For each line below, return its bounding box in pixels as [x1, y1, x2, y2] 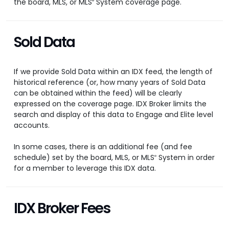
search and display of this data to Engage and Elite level [14, 109, 213, 120]
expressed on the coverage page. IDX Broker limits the [14, 99, 207, 109]
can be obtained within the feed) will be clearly [14, 88, 182, 99]
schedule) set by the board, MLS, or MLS [14, 152, 154, 163]
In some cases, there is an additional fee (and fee [14, 142, 192, 152]
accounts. [14, 120, 50, 131]
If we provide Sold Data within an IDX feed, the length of [14, 66, 213, 77]
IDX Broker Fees [14, 198, 110, 219]
